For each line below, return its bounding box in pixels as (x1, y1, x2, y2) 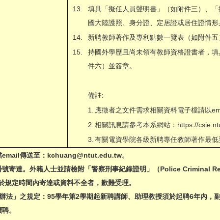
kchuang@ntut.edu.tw (47, 151, 122, 159)
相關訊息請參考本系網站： (94, 120, 177, 129)
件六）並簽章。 (87, 61, 136, 70)
